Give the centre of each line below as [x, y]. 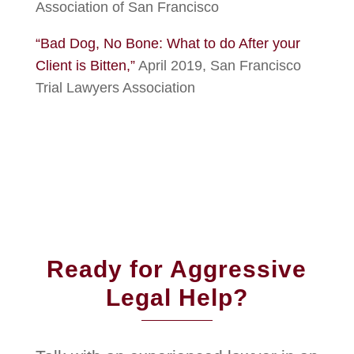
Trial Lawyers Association [115, 88]
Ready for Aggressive [177, 269]
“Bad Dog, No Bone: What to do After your [168, 43]
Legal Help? [177, 298]
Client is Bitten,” [85, 66]
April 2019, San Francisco [218, 66]
